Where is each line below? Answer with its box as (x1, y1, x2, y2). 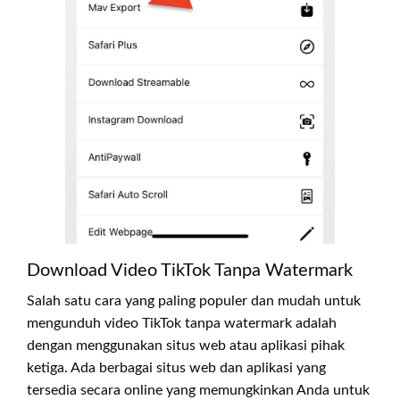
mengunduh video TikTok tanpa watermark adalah (27, 316, 337, 331)
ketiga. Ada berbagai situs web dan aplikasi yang (27, 361, 326, 376)
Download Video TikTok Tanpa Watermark (27, 262, 353, 280)
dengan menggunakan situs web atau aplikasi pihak (27, 338, 345, 354)
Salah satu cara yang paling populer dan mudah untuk (27, 294, 361, 309)
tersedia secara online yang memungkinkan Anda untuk (27, 383, 370, 398)
